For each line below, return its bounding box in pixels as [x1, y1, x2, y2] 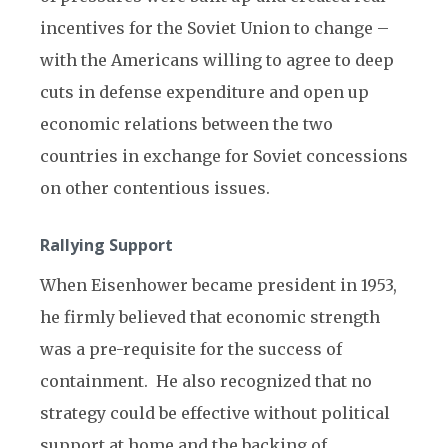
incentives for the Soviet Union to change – [40, 18, 389, 38]
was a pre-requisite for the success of [40, 339, 342, 359]
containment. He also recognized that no [40, 371, 372, 391]
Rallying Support [40, 234, 173, 256]
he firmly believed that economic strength [40, 307, 380, 327]
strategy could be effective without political [40, 403, 390, 423]
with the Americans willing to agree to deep [40, 50, 394, 70]
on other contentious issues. [40, 178, 270, 198]
